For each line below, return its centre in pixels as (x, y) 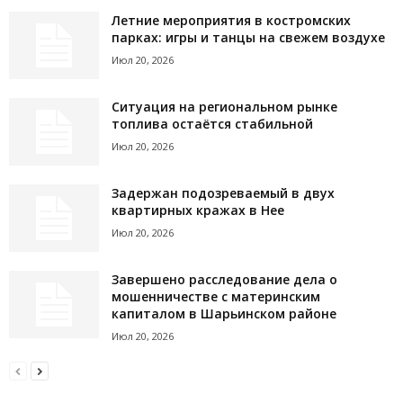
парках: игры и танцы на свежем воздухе (248, 37)
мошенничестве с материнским (216, 296)
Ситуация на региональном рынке (224, 106)
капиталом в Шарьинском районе (224, 313)
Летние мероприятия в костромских (231, 20)
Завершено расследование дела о (224, 279)
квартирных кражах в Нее (198, 210)
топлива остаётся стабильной (212, 123)
